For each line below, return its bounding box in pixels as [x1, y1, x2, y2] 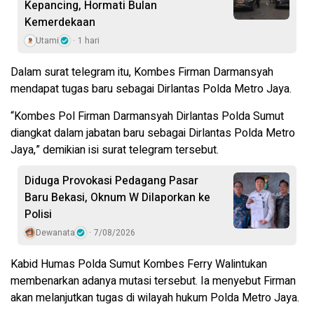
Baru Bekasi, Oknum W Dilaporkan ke [25, 189, 210, 207]
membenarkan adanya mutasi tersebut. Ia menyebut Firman [11, 273, 296, 290]
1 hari [78, 34, 100, 48]
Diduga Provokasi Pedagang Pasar [25, 172, 198, 190]
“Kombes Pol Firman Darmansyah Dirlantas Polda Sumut [11, 108, 284, 125]
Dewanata [36, 226, 75, 240]
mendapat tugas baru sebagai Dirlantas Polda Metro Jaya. [11, 81, 292, 98]
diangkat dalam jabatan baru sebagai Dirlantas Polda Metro [11, 125, 295, 142]
